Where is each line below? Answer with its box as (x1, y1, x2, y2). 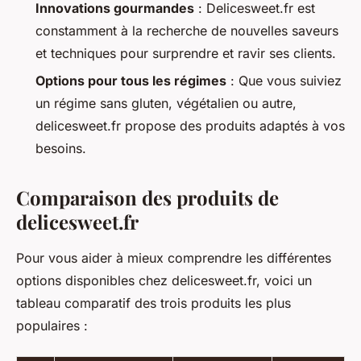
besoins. (35, 139, 86, 156)
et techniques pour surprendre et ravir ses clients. (35, 44, 336, 61)
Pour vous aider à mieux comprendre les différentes (16, 249, 331, 266)
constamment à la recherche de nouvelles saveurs (35, 22, 338, 39)
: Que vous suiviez (226, 72, 342, 89)
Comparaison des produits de (16, 184, 279, 210)
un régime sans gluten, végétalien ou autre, (35, 94, 297, 111)
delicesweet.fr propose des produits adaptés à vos (35, 117, 345, 134)
